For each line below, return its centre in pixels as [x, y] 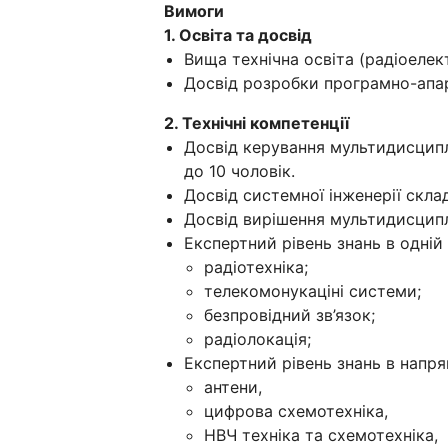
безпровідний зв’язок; [289, 314]
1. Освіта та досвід [238, 34]
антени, [233, 386]
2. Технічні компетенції [256, 122]
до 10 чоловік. [239, 170]
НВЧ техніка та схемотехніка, [321, 434]
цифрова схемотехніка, [296, 410]
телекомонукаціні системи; [312, 290]
